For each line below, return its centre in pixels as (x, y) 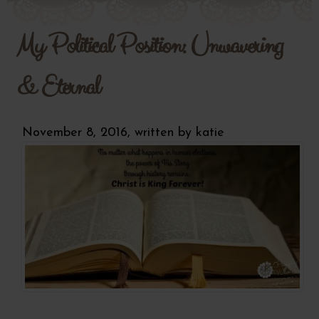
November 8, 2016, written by (109, 132)
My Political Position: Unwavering (149, 46)
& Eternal (57, 87)
